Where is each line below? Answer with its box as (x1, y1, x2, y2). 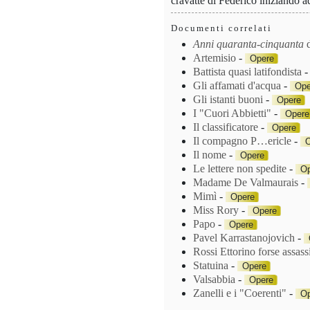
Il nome (193, 149, 227, 161)
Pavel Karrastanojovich (193, 232, 295, 244)
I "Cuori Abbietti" (193, 107, 272, 120)
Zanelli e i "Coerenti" (193, 287, 287, 300)
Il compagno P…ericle (193, 135, 292, 147)
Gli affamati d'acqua (193, 80, 282, 92)
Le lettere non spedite (193, 163, 287, 175)
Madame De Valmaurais (193, 176, 299, 189)
